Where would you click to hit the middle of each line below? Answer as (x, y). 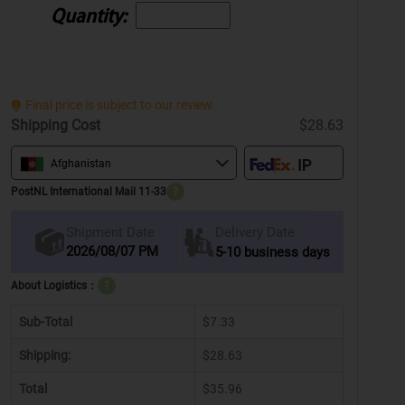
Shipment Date (111, 233)
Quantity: (89, 15)
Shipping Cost (56, 125)
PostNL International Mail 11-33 (89, 192)
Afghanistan (81, 163)
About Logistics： (55, 285)
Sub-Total (46, 321)
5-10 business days (272, 252)
